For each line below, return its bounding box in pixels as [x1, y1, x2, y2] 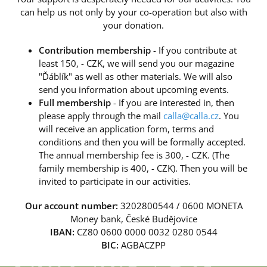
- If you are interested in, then [111, 96, 234, 108]
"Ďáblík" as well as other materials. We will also [39, 70, 232, 82]
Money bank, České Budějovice [70, 213, 197, 225]
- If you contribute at [151, 44, 237, 56]
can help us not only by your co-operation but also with [20, 6, 247, 18]
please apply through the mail [39, 109, 163, 122]
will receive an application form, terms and [39, 122, 214, 135]
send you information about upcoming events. [39, 83, 229, 95]
